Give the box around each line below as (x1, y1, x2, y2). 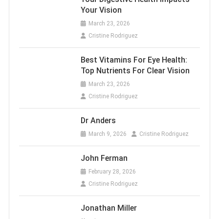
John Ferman (80, 153, 128, 163)
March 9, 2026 (88, 131, 127, 138)
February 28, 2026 (88, 168, 136, 175)
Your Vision (80, 5, 122, 15)
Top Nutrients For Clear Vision (80, 66, 190, 76)
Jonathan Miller (80, 203, 137, 213)
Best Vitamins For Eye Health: (80, 55, 187, 65)
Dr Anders (80, 116, 116, 126)
